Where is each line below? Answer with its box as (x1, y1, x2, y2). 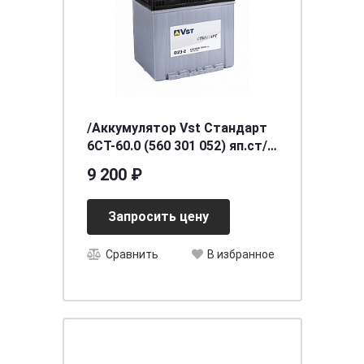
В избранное (206, 248, 275, 262)
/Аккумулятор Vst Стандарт (86, 120, 267, 136)
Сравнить (105, 248, 158, 262)
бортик (86, 156, 133, 171)
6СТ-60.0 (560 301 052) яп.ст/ (86, 138, 267, 154)
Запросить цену (107, 209, 209, 224)
